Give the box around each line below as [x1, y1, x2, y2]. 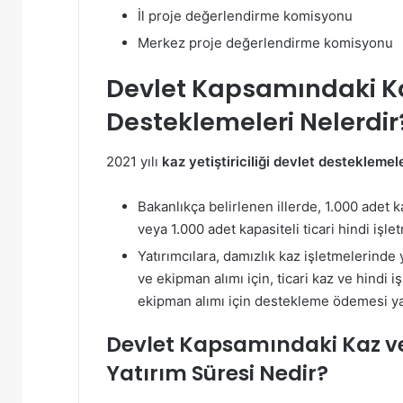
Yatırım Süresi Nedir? [106, 359, 328, 389]
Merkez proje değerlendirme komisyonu [138, 33, 393, 51]
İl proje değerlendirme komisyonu [138, 6, 353, 24]
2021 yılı [106, 153, 162, 171]
